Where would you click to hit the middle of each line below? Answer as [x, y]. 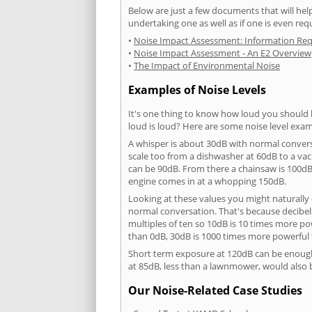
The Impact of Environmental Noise [207, 66]
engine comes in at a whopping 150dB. [207, 181]
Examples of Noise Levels [197, 90]
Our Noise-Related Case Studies [215, 290]
